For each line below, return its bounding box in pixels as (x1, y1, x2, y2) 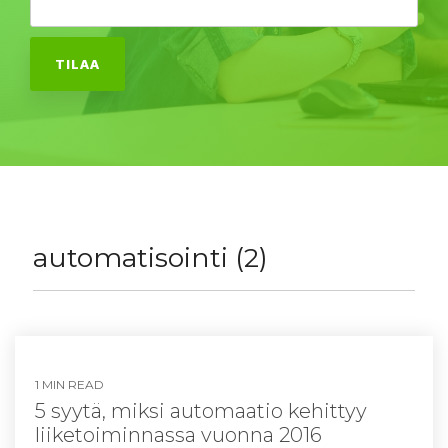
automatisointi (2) (33, 241, 268, 274)
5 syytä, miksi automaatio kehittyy (35, 399, 367, 423)
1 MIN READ (35, 377, 104, 392)
